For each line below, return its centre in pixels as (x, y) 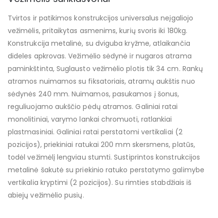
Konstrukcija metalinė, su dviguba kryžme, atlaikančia (99, 44)
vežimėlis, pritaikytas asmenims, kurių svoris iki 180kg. (98, 31)
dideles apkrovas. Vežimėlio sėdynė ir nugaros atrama (100, 56)
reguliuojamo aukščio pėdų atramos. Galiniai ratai (93, 107)
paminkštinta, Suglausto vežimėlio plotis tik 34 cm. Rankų (105, 69)
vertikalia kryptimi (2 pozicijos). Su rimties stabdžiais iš (100, 183)
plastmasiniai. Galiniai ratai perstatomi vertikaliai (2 (95, 132)
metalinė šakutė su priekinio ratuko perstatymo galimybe (106, 170)
